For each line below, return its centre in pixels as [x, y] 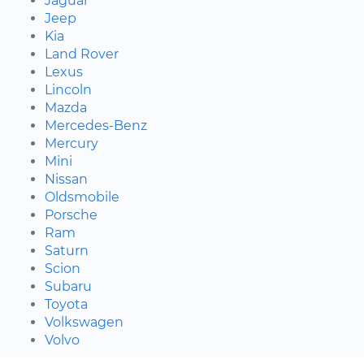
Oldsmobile [82, 197]
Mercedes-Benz [96, 125]
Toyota [66, 304]
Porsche [71, 214]
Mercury [71, 143]
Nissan [66, 179]
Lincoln [68, 89]
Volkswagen [84, 322]
